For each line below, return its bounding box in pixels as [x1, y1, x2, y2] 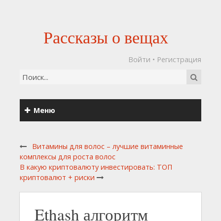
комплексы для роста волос [20, 152, 115, 161]
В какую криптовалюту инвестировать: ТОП [20, 162, 172, 172]
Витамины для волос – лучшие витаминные [32, 142, 183, 151]
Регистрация [157, 55, 201, 64]
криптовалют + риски [20, 173, 95, 182]
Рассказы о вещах [43, 26, 168, 48]
